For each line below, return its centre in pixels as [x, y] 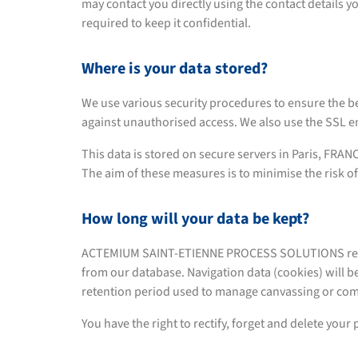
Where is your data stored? [175, 69]
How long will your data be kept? [195, 219]
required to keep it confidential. [166, 23]
